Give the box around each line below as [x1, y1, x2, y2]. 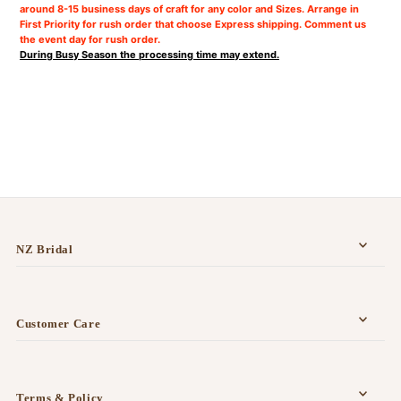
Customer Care [15, 317, 101, 331]
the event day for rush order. [20, 33, 161, 47]
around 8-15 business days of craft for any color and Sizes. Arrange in [20, 3, 360, 16]
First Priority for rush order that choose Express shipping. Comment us [20, 18, 367, 31]
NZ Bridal [15, 243, 73, 257]
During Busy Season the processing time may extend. [20, 48, 280, 62]
